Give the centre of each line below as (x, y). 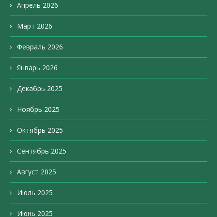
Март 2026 (35, 26)
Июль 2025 (35, 193)
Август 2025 (37, 172)
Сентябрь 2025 (42, 151)
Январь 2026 (37, 68)
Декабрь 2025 (40, 89)
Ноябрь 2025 (38, 109)
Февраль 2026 (40, 47)
